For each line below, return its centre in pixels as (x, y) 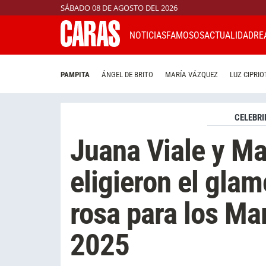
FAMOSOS (185, 35)
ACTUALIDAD (229, 35)
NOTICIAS (148, 35)
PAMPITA (75, 75)
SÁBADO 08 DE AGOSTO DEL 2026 (119, 8)
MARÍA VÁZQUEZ (191, 75)
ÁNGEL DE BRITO (127, 75)
